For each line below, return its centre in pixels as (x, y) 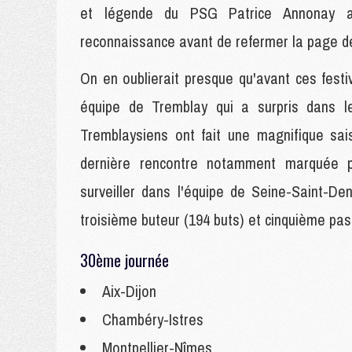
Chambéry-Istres (153, 319)
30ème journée (125, 260)
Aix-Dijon (129, 291)
